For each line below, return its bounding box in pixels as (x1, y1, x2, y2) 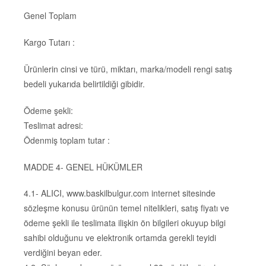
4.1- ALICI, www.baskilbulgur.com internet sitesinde (24, 187, 216, 199)
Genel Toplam (24, 9, 77, 22)
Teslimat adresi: (24, 119, 83, 131)
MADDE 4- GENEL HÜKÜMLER (24, 160, 142, 173)
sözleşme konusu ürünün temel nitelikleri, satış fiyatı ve (24, 202, 229, 214)
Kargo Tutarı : (24, 36, 75, 49)
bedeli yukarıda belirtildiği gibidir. (24, 77, 145, 90)
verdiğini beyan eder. (24, 246, 102, 259)
